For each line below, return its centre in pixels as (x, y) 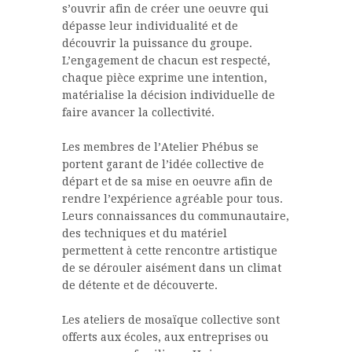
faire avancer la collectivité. (138, 113)
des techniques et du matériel (145, 234)
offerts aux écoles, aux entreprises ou (165, 337)
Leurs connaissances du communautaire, (176, 216)
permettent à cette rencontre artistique (170, 251)
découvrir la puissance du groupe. (157, 44)
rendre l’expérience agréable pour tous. (172, 199)
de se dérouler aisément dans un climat (172, 268)
